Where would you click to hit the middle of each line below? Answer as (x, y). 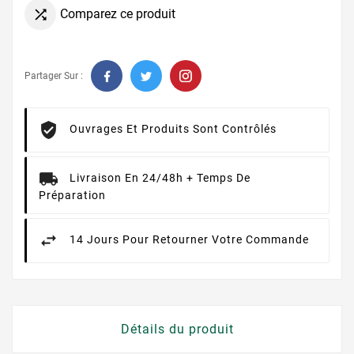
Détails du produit (177, 330)
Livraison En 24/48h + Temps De (160, 178)
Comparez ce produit (118, 13)
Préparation (72, 196)
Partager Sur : (54, 76)
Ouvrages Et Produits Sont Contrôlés (173, 129)
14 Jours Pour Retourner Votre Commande (189, 240)
